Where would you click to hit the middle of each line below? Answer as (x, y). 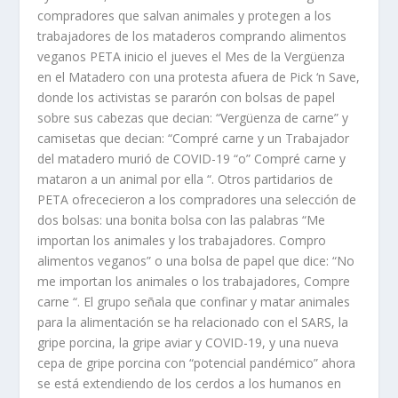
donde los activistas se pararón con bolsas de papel (187, 98)
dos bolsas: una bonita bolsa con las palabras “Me (182, 220)
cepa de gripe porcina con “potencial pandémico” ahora (197, 363)
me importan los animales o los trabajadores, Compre (194, 282)
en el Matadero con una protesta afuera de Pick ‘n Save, (199, 77)
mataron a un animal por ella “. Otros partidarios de (186, 179)
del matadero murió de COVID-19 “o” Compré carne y (192, 159)
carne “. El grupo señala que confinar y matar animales (194, 302)
